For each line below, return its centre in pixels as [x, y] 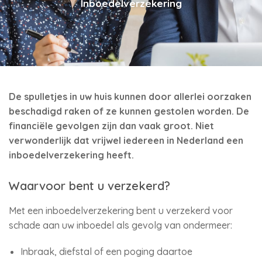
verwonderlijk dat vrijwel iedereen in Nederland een [126, 140]
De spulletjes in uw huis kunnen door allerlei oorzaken [130, 96]
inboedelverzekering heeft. [71, 155]
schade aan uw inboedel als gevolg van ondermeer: [120, 225]
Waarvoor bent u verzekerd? [89, 186]
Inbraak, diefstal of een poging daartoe [106, 251]
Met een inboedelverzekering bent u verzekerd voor [121, 211]
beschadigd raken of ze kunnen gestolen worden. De [129, 111]
